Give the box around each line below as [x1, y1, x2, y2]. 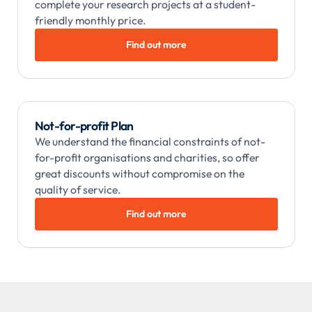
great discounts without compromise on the [34, 166, 244, 180]
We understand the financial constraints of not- [34, 134, 265, 148]
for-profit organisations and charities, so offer [34, 150, 260, 164]
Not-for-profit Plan [34, 117, 134, 134]
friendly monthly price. [34, 13, 146, 27]
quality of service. [34, 182, 121, 196]
